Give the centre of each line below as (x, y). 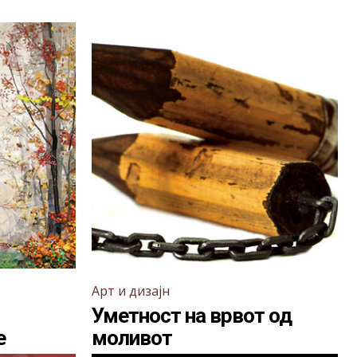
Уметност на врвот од (192, 316)
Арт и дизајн (131, 291)
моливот (132, 338)
